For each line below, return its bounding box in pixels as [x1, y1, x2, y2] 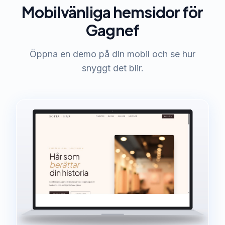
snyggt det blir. [81, 63, 144, 73]
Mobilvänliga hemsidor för [22, 3, 203, 22]
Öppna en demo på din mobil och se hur [30, 49, 195, 59]
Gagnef [85, 21, 140, 40]
